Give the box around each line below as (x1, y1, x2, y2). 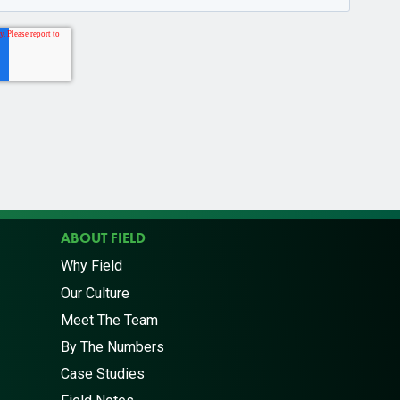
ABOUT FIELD (61, 228, 146, 247)
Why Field (61, 257, 122, 275)
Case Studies (61, 365, 145, 383)
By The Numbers (61, 337, 164, 355)
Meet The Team (61, 311, 158, 329)
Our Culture (61, 284, 129, 302)
